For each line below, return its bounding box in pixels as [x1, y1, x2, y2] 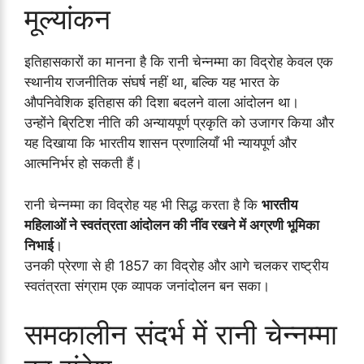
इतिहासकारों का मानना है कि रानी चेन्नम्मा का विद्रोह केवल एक [24, 54, 333, 71]
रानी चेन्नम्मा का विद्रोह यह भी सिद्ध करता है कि [24, 196, 262, 213]
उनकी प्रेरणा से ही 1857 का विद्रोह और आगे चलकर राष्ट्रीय [24, 257, 328, 274]
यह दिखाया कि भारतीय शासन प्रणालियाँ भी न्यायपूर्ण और [24, 135, 297, 152]
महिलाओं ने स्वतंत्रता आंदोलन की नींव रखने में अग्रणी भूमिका [24, 216, 319, 233]
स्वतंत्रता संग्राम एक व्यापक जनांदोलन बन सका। [24, 277, 270, 294]
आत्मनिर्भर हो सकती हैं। [24, 155, 142, 172]
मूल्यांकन [24, 2, 110, 37]
